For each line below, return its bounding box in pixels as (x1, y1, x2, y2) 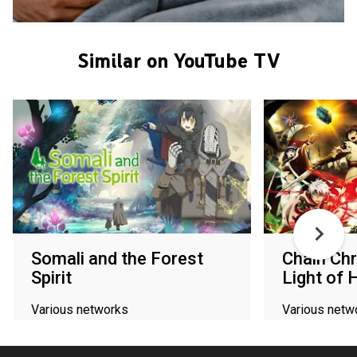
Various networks (31, 301, 128, 317)
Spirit (31, 267, 72, 288)
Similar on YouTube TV (77, 47, 280, 73)
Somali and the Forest (31, 248, 203, 269)
